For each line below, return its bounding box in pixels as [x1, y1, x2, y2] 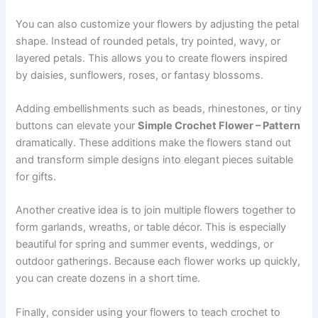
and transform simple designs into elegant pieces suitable [16, 153, 294, 166]
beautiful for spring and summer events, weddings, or [16, 238, 274, 251]
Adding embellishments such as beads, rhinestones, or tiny [16, 102, 302, 115]
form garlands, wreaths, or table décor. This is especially [16, 221, 287, 234]
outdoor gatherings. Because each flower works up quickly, [16, 255, 301, 268]
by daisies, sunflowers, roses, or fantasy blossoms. [16, 68, 264, 82]
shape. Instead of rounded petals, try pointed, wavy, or [16, 34, 281, 48]
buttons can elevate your [16, 119, 138, 132]
